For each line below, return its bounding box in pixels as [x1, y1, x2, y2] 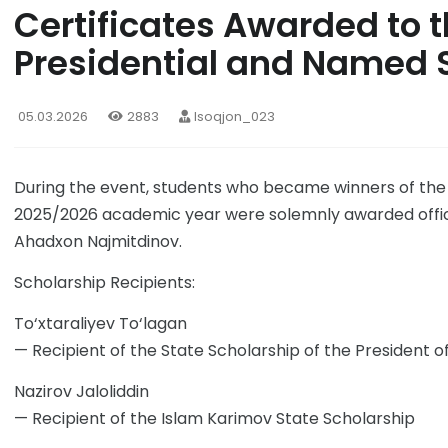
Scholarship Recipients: [14, 271, 195, 295]
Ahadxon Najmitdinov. [14, 230, 182, 254]
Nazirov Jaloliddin [14, 380, 149, 404]
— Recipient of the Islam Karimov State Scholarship [14, 407, 415, 431]
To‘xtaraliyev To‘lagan [14, 312, 187, 336]
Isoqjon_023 [194, 107, 275, 127]
